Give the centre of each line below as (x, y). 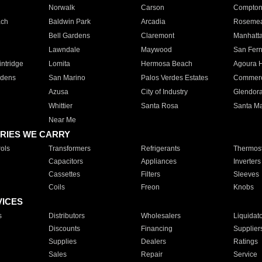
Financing (156, 229)
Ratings (245, 242)
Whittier (60, 106)
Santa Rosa (159, 106)
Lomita (59, 64)
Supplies (62, 242)
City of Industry (164, 92)
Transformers (69, 149)
